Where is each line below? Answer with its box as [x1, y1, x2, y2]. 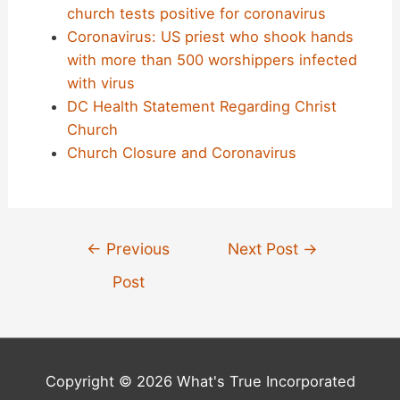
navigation [55, 255, 129, 274]
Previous [102, 239, 171, 259]
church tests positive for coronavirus [66, 4, 326, 23]
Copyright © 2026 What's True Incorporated [45, 372, 355, 391]
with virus [66, 74, 135, 93]
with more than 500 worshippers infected [66, 51, 357, 70]
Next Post [228, 239, 304, 259]
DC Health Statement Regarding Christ [66, 97, 337, 116]
